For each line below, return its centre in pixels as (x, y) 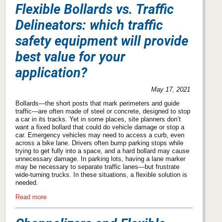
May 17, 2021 (171, 89)
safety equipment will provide (102, 41)
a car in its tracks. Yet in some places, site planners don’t (98, 119)
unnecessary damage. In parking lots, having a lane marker (100, 159)
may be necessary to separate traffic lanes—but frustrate (97, 167)
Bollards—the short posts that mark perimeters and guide (97, 104)
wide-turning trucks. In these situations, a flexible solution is (101, 175)
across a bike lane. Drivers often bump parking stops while (99, 143)
